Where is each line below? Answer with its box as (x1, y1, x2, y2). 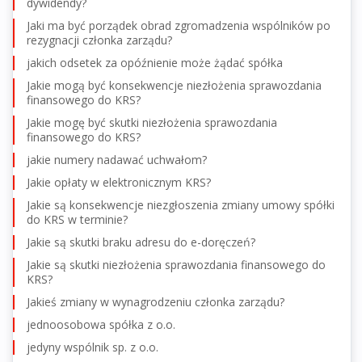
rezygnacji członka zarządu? (27, 32, 172, 48)
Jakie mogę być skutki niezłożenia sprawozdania (27, 114, 277, 130)
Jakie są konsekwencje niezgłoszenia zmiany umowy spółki (27, 196, 335, 213)
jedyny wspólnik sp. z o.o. (27, 339, 158, 355)
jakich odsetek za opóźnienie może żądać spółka (27, 54, 283, 70)
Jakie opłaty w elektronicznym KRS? (27, 174, 211, 190)
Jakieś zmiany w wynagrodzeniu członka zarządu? (27, 293, 284, 309)
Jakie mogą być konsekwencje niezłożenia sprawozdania (27, 77, 322, 93)
